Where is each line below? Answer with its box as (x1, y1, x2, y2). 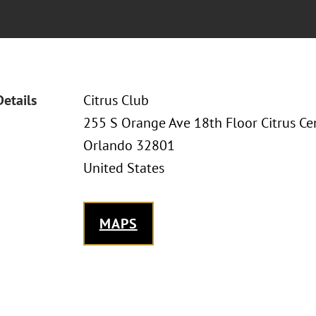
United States (83, 159, 164, 177)
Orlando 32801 (83, 136, 175, 154)
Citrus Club (83, 91, 149, 109)
